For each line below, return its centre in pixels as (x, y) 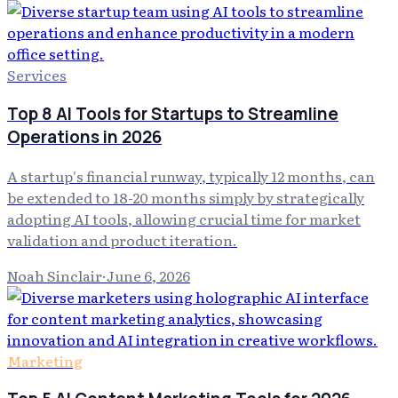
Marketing (45, 360)
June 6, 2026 (148, 275)
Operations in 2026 (84, 136)
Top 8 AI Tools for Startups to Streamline (173, 113)
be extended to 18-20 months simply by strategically (186, 197)
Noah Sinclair (55, 275)
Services (37, 75)
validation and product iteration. (122, 239)
